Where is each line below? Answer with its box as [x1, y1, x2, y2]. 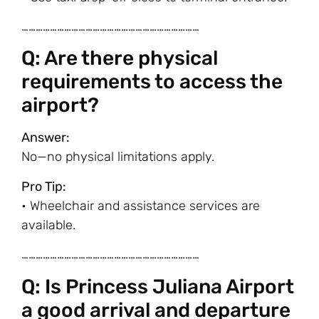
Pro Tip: [21, 178, 66, 194]
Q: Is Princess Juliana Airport [21, 274, 294, 298]
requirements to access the [21, 70, 283, 94]
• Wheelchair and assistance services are [21, 197, 260, 214]
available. [21, 216, 75, 233]
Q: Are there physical [21, 46, 218, 70]
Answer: [21, 130, 70, 146]
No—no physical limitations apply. [21, 149, 214, 165]
